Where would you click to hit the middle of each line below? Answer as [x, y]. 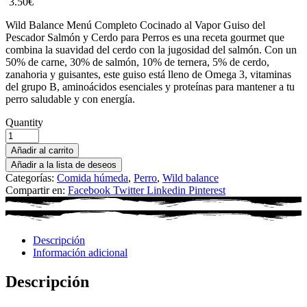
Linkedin [166, 190]
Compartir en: [35, 190]
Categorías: [31, 177]
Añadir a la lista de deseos [64, 164]
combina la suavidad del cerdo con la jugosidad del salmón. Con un [151, 49]
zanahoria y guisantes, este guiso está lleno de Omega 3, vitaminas [148, 74]
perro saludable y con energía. [70, 99]
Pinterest [207, 190]
